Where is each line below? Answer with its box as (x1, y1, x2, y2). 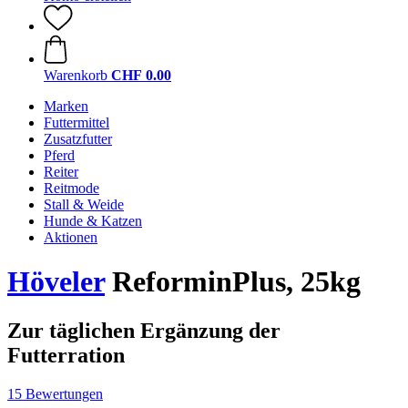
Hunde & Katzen (44, 213, 142, 229)
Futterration (7, 342, 125, 367)
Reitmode (44, 180, 99, 196)
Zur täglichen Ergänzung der (7, 318, 280, 342)
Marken (44, 98, 88, 114)
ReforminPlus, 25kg (105, 265, 361, 299)
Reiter (44, 164, 78, 179)
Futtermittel (44, 115, 109, 130)
